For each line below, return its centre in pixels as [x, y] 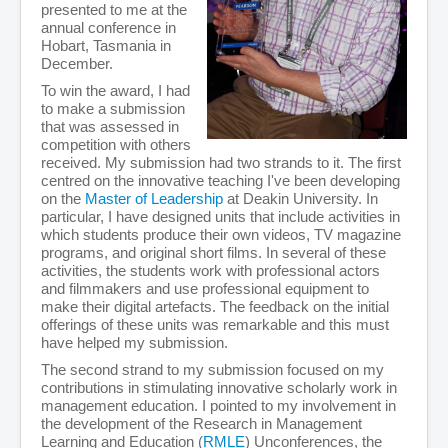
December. [77, 64]
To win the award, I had [115, 91]
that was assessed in [110, 127]
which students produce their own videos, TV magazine [221, 235]
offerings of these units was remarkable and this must [215, 325]
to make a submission [113, 109]
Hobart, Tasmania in [106, 46]
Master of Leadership [154, 199]
